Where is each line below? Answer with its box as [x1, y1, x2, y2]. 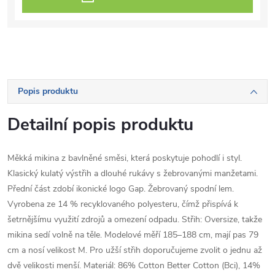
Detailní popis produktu [7, 113, 193, 136]
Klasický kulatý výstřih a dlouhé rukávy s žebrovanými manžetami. [7, 168, 258, 179]
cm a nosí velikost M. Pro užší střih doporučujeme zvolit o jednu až [7, 244, 262, 256]
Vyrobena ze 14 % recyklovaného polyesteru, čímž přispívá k [7, 198, 238, 210]
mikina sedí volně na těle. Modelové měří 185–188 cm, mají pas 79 [7, 229, 258, 241]
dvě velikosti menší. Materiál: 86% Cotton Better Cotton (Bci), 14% [7, 260, 260, 271]
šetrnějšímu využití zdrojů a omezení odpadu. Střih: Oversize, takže [7, 214, 262, 225]
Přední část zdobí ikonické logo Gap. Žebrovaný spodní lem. [7, 183, 234, 195]
